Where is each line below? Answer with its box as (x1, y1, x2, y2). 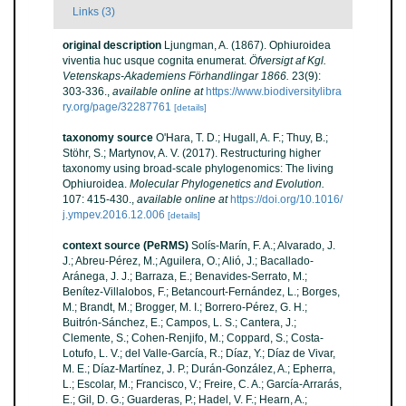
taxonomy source (63, 131, 153, 144)
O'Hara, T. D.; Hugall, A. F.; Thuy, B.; (156, 131, 328, 144)
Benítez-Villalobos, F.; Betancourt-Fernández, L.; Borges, (63, 285, 340, 298)
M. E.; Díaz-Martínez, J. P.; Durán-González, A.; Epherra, (63, 362, 335, 375)
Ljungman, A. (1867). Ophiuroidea (164, 39, 331, 52)
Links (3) (72, 5, 115, 18)
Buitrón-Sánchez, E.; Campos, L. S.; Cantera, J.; (63, 316, 296, 329)
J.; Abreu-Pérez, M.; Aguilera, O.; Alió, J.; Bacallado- (63, 255, 314, 267)
